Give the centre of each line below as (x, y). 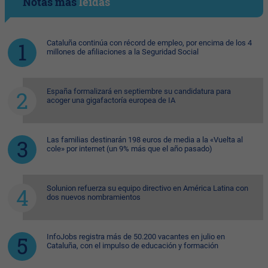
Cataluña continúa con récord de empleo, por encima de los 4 (149, 43)
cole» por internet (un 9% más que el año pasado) (130, 149)
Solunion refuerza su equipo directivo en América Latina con (147, 188)
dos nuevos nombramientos (94, 197)
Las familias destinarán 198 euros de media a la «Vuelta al (145, 140)
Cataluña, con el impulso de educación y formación (133, 246)
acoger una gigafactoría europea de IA (111, 100)
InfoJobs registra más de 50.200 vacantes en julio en (136, 237)
